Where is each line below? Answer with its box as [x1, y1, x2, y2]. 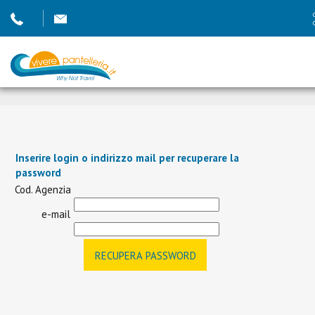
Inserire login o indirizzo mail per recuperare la [15, 151, 239, 165]
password [15, 166, 61, 179]
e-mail [41, 207, 70, 221]
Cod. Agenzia [15, 183, 71, 196]
